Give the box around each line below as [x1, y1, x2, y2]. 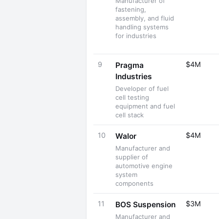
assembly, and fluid [115, 14, 174, 22]
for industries [115, 32, 156, 40]
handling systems [115, 23, 169, 31]
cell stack [115, 111, 144, 119]
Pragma [115, 61, 144, 70]
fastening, [115, 5, 146, 13]
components [115, 179, 153, 187]
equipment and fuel [115, 102, 175, 110]
